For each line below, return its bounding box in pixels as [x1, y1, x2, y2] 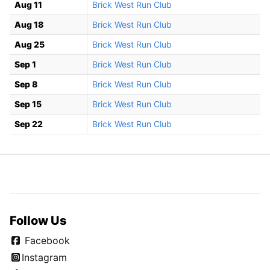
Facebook [22, 234, 70, 247]
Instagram [22, 251, 67, 264]
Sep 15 [14, 99, 42, 110]
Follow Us [10, 213, 67, 228]
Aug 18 [14, 19, 43, 30]
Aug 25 [14, 39, 45, 50]
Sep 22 [14, 119, 43, 130]
